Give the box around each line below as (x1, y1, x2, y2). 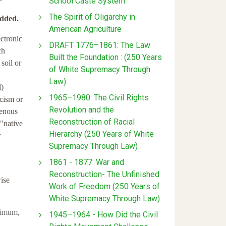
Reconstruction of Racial (49, 117, 135, 127)
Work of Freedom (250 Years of (49, 181, 160, 191)
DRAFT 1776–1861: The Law (49, 40, 150, 50)
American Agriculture (49, 24, 122, 34)
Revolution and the (49, 104, 114, 115)
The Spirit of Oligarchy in (49, 12, 135, 22)
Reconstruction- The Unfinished (49, 169, 159, 179)
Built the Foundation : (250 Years (49, 52, 162, 62)
